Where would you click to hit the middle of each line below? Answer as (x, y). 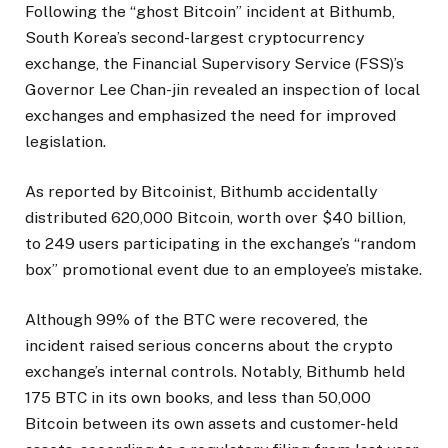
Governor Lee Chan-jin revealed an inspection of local (222, 90)
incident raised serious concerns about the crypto (209, 346)
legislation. (65, 142)
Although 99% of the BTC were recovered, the (196, 320)
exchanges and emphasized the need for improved (210, 116)
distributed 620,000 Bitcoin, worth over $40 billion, (215, 218)
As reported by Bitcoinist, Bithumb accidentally (201, 192)
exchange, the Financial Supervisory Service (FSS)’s (214, 64)
